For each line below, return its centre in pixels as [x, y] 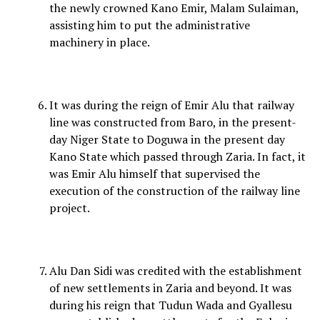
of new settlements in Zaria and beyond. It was [170, 288]
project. [69, 208]
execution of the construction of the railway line [174, 191]
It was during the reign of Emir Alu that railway [171, 105]
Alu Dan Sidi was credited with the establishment [175, 271]
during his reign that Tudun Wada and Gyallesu [170, 305]
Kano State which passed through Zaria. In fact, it [177, 157]
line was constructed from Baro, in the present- [172, 122]
